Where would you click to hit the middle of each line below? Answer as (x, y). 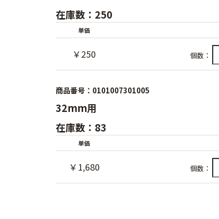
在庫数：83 (81, 127)
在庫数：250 (84, 14)
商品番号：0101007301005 (103, 90)
